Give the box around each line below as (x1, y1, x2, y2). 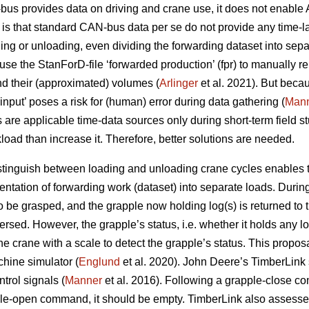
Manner (65, 275, 102, 287)
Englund (79, 256, 120, 268)
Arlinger (159, 77, 198, 90)
